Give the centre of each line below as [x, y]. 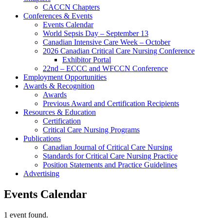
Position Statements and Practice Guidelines [110, 165]
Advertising [41, 173]
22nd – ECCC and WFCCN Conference [105, 68]
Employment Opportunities [65, 77]
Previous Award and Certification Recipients [111, 103]
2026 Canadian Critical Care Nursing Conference [119, 51]
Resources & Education [60, 112]
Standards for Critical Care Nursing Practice [110, 156]
